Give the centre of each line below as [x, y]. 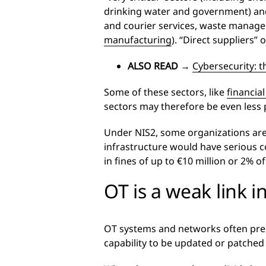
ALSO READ [153, 66]
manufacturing [138, 39]
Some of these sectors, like [165, 92]
